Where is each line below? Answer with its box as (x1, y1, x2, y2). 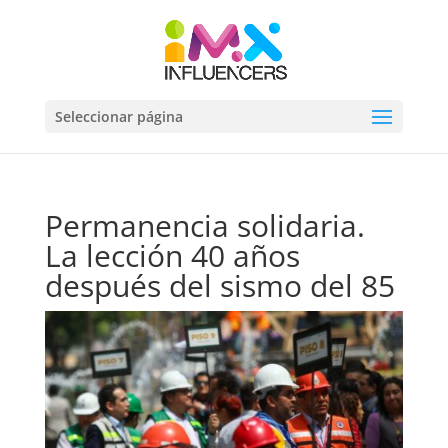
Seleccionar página (54, 107, 183, 126)
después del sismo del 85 (44, 265, 395, 306)
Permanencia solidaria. (44, 205, 365, 246)
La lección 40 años (44, 235, 300, 276)
